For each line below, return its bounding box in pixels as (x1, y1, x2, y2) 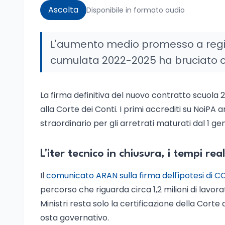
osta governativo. (40, 212, 109, 223)
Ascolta (48, 4, 78, 16)
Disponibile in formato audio (86, 5, 185, 15)
